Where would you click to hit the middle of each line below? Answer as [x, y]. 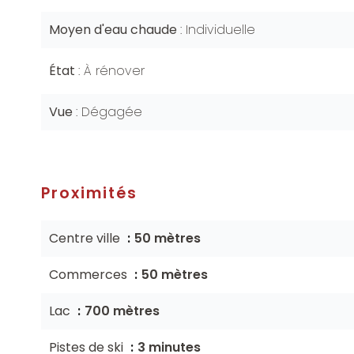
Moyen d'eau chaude [115, 30]
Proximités [89, 193]
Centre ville [86, 238]
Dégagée [112, 112]
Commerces [90, 275]
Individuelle [220, 30]
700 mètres [122, 311]
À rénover [114, 71]
